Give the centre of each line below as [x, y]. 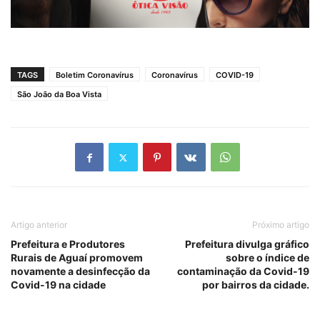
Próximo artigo [281, 225]
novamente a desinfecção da [80, 271]
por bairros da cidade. [256, 285]
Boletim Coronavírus [95, 75]
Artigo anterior [39, 225]
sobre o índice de [267, 258]
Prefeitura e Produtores [68, 244]
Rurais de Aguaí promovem [77, 258]
